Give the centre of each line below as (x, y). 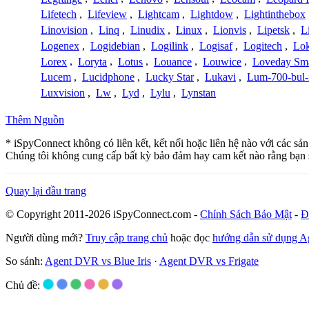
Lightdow (212, 14)
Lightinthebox (275, 14)
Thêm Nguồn (35, 120)
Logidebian (115, 46)
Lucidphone (108, 77)
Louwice (222, 61)
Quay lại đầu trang (46, 191)
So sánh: (25, 261)
